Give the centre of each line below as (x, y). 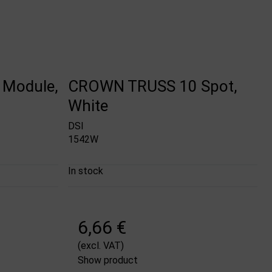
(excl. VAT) (101, 246)
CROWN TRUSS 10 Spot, (153, 86)
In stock (86, 171)
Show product (108, 260)
